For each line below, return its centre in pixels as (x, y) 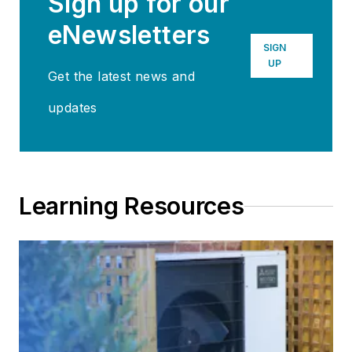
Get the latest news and (122, 77)
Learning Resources (132, 206)
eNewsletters (129, 35)
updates (73, 108)
